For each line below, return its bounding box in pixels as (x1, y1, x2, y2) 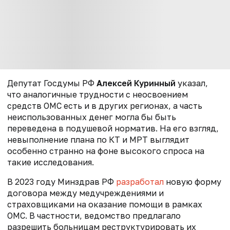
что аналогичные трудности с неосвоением (7, 89, 188, 100)
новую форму (164, 176, 221, 187)
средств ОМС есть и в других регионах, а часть (7, 100, 202, 111)
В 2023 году (7, 176, 57, 187)
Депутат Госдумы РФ (7, 78, 97, 88)
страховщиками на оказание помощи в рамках (7, 199, 202, 209)
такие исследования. (7, 157, 94, 167)
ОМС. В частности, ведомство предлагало (7, 210, 181, 221)
